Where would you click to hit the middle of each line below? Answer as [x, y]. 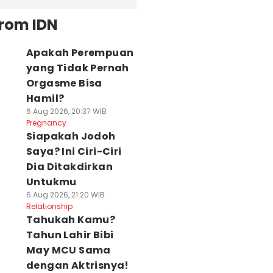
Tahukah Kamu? [71, 220]
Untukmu [51, 182]
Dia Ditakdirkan [69, 167]
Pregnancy [46, 123]
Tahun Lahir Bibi [70, 235]
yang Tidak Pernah [77, 68]
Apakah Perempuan [80, 53]
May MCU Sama [68, 250]
